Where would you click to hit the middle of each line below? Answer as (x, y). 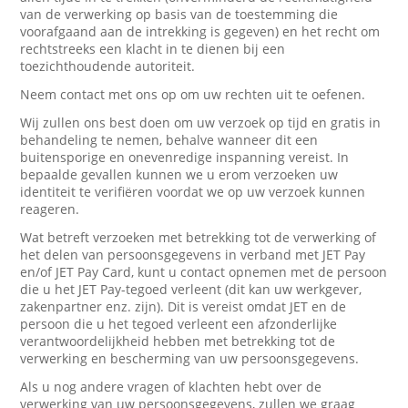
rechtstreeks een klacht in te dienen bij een (153, 49)
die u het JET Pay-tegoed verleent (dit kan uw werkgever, (191, 289)
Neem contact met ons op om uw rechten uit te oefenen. (193, 94)
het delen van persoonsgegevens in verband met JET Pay (193, 255)
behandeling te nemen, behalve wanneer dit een (169, 140)
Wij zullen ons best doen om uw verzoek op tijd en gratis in (201, 122)
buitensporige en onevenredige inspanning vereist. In (185, 157)
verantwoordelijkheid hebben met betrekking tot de (178, 341)
